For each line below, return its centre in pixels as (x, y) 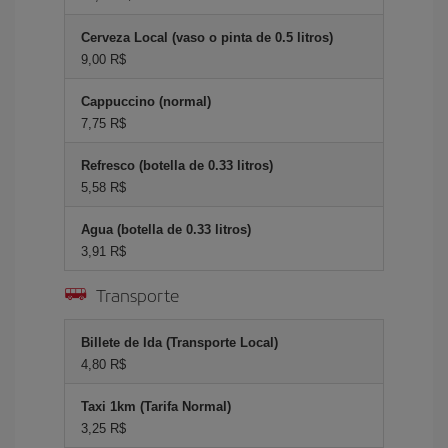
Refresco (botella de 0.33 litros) (177, 165)
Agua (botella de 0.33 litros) (166, 229)
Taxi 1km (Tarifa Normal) (156, 406)
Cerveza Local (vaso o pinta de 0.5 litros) (207, 37)
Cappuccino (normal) (146, 101)
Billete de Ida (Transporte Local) (179, 342)
